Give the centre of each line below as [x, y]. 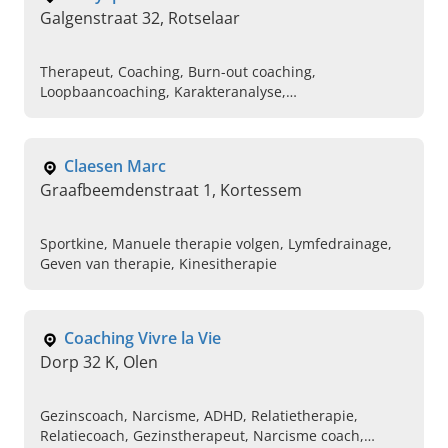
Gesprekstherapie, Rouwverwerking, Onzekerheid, [208, 112]
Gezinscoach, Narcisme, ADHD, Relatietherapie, [199, 416]
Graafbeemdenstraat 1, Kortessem [171, 190]
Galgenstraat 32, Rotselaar [140, 18]
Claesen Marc [115, 166]
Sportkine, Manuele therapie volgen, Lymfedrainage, [216, 244]
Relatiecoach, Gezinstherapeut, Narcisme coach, [202, 436]
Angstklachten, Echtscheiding [138, 132]
